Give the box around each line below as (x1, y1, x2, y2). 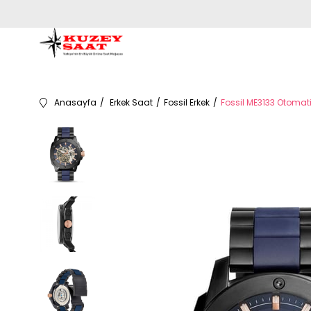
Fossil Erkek (164, 96, 210, 108)
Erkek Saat (110, 96, 153, 108)
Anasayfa (54, 96, 96, 108)
